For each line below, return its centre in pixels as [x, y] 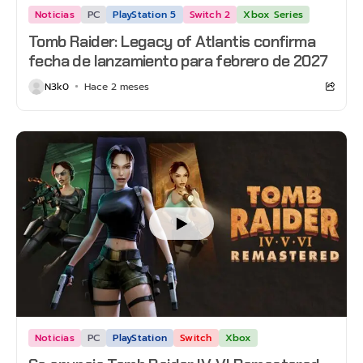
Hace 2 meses [116, 86]
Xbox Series [273, 14]
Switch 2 [210, 14]
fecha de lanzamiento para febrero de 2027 [178, 60]
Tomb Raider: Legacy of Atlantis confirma [172, 41]
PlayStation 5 [145, 14]
